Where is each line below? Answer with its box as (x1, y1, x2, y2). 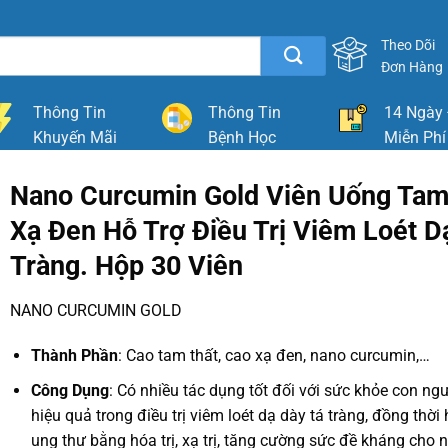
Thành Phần (30, 346, 118, 366)
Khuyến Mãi (32, 128, 117, 147)
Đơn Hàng (381, 59, 444, 75)
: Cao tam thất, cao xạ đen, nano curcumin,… (117, 346, 430, 366)
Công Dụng (30, 380, 109, 400)
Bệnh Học (208, 128, 276, 147)
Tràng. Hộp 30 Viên (9, 250, 243, 282)
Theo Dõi (381, 37, 436, 53)
